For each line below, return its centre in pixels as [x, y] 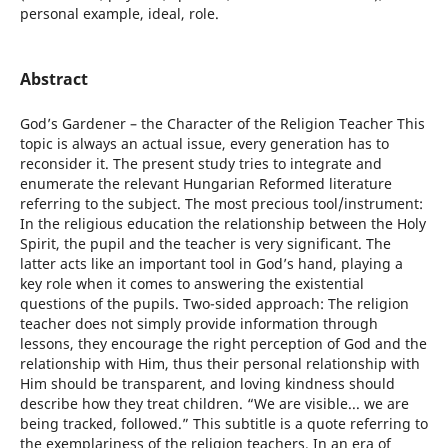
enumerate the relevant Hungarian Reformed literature [205, 184]
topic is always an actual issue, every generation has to [204, 144]
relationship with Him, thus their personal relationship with [219, 364]
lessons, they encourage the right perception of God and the [223, 344]
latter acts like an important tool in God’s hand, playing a [211, 264]
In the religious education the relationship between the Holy [222, 224]
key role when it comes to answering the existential [191, 284]
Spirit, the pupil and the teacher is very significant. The [205, 244]
